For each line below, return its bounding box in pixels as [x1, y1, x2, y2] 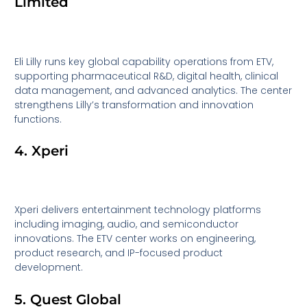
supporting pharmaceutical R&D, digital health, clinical [14, 69, 279, 83]
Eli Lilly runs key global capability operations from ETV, [14, 54, 274, 69]
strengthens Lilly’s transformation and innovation [14, 97, 254, 112]
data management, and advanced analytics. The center [14, 83, 293, 97]
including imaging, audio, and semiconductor [14, 217, 239, 232]
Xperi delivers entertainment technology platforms [14, 203, 262, 217]
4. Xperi [14, 142, 69, 159]
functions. [14, 112, 62, 126]
